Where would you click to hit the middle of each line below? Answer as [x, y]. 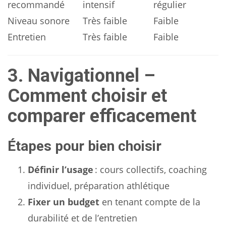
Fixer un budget [64, 202]
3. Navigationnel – [81, 76]
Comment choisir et [87, 96]
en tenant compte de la [150, 202]
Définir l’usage [61, 169]
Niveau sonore [39, 21]
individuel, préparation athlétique [99, 186]
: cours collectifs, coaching [150, 169]
